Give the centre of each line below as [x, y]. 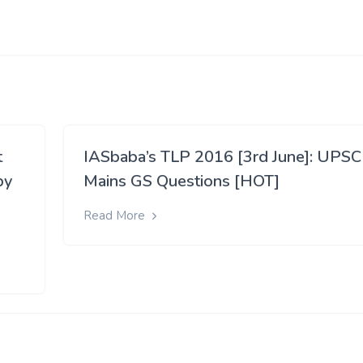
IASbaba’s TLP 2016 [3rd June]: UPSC [222, 157]
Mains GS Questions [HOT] [181, 181]
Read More [116, 216]
